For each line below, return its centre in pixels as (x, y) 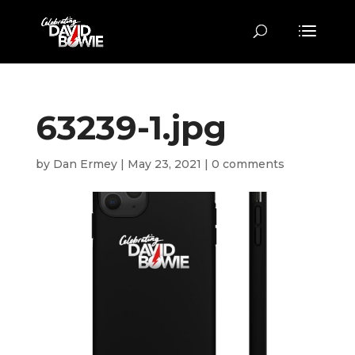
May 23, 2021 (164, 164)
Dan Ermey (85, 164)
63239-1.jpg (131, 128)
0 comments (248, 164)
